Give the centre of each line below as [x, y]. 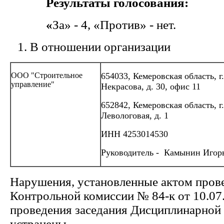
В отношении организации [100, 47]
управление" [33, 84]
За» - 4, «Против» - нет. [114, 25]
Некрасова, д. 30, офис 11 [151, 86]
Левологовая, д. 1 [135, 115]
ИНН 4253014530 [134, 134]
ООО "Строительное [47, 75]
